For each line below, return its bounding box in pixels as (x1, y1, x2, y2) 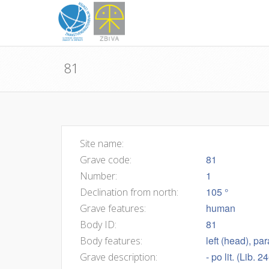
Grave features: (80, 202, 146, 215)
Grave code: (80, 153, 131, 166)
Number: (80, 169, 117, 183)
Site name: (80, 137, 124, 150)
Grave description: (80, 250, 157, 264)
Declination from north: (80, 186, 178, 199)
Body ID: (80, 218, 116, 231)
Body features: (80, 234, 142, 247)
